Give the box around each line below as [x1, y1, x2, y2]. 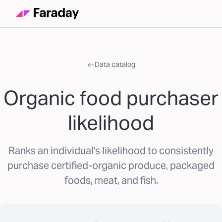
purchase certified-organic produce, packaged [7, 159, 215, 172]
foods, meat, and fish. [64, 174, 158, 187]
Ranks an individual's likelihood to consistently [8, 144, 214, 157]
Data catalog [95, 60, 135, 69]
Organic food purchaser [3, 85, 219, 111]
